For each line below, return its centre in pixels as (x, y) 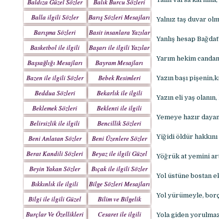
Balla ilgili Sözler (55, 17)
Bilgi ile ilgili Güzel (55, 199)
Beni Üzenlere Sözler (119, 138)
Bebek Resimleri (119, 78)
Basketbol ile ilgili (55, 47)
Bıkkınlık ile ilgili (55, 184)
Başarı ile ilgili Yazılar (120, 47)
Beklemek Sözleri (55, 108)
